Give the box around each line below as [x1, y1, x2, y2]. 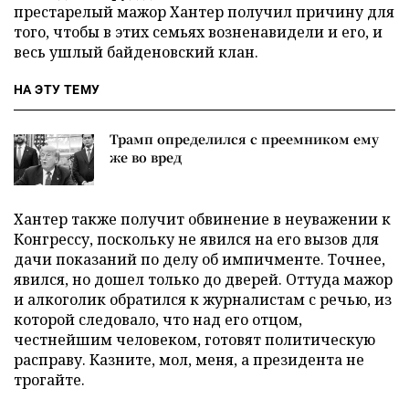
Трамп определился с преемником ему [110, 129, 379, 148]
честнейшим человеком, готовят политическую [14, 329, 375, 350]
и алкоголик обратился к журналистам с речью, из [14, 288, 392, 309]
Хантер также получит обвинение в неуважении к [14, 208, 391, 229]
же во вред [110, 147, 182, 166]
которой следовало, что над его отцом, [14, 309, 302, 330]
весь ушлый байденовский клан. [14, 41, 258, 62]
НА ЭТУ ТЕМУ [14, 81, 100, 97]
